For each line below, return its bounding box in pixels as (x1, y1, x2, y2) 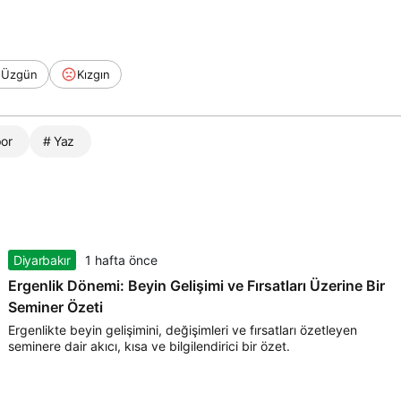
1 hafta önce (84, 252, 158, 269)
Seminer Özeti (8, 298, 103, 317)
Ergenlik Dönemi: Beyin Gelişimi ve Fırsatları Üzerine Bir (8, 277, 385, 295)
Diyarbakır (13, 252, 71, 269)
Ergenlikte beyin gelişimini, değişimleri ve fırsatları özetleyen (8, 322, 357, 338)
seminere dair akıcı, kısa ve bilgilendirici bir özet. (8, 338, 290, 354)
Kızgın (77, 66, 110, 81)
